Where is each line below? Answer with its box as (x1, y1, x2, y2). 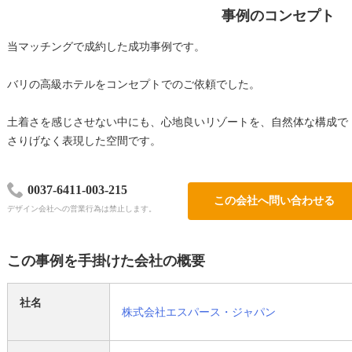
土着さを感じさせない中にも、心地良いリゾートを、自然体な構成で (7, 116, 348, 128)
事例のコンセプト (222, 8, 335, 24)
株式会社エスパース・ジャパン (122, 306, 276, 318)
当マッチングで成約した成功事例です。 (7, 41, 205, 53)
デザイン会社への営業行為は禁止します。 (7, 204, 156, 213)
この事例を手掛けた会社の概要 (7, 253, 205, 269)
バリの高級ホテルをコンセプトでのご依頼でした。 (7, 79, 260, 90)
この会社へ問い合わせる (214, 195, 335, 207)
